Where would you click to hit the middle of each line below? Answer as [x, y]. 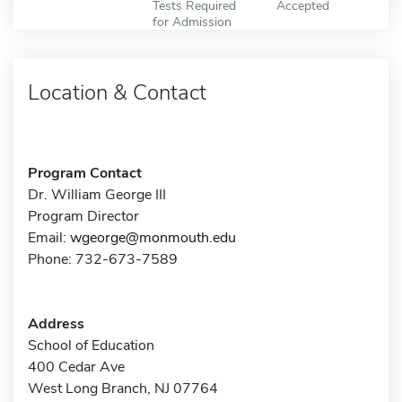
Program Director [83, 216]
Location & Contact [117, 92]
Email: [49, 237]
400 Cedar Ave [76, 367]
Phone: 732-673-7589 [103, 259]
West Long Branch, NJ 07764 [123, 388]
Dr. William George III [97, 194]
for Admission [192, 21]
